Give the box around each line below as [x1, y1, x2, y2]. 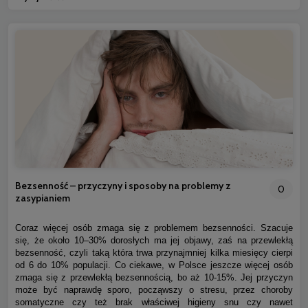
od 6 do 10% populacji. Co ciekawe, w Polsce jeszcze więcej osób [15, 259, 293, 270]
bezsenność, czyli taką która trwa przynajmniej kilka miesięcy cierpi [15, 247, 293, 258]
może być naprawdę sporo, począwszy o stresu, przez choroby [15, 284, 293, 295]
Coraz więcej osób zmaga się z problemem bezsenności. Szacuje [15, 222, 293, 233]
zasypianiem [15, 191, 70, 204]
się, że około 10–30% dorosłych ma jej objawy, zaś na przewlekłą [15, 234, 293, 245]
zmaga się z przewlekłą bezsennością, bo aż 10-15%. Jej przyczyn [15, 272, 293, 283]
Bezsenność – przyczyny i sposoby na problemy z [15, 179, 231, 192]
